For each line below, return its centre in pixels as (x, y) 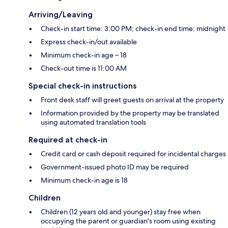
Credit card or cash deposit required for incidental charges (133, 153)
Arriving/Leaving (61, 14)
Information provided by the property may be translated (130, 113)
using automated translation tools (93, 122)
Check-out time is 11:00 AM (84, 68)
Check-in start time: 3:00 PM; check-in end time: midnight (133, 28)
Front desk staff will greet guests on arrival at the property (132, 99)
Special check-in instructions (82, 85)
